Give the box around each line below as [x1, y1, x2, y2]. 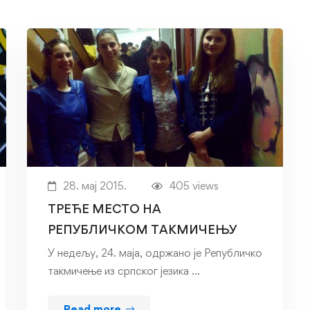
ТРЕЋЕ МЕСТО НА [48, 201, 161, 217]
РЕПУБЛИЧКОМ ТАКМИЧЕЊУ [48, 222, 237, 237]
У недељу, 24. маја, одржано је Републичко [48, 246, 262, 260]
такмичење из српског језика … [48, 264, 200, 278]
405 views [170, 179, 219, 193]
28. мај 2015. [63, 179, 127, 193]
